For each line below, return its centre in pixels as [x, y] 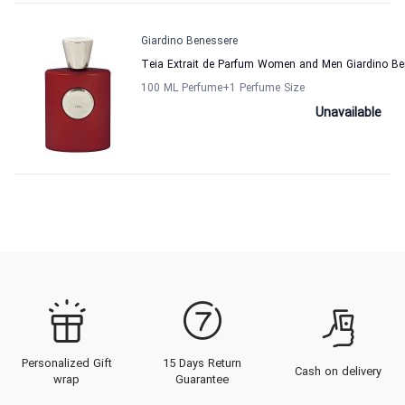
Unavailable [348, 113]
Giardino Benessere [189, 42]
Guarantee [202, 381]
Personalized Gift [66, 365]
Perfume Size [272, 89]
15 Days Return [202, 365]
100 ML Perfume [182, 89]
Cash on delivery [339, 373]
